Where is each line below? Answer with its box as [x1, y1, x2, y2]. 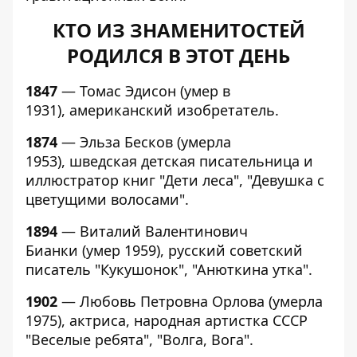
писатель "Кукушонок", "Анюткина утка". [25, 260, 312, 279]
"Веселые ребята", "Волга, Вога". [25, 330, 253, 349]
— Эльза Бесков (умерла [61, 132, 231, 151]
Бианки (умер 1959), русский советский [25, 241, 303, 260]
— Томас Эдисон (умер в [57, 81, 230, 100]
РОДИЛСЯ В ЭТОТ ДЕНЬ [67, 42, 290, 69]
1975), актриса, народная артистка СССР [25, 311, 308, 330]
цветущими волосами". [25, 190, 189, 209]
